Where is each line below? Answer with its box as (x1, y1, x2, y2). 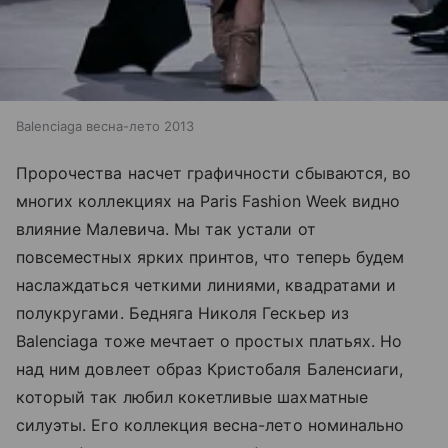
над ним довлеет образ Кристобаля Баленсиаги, (16, 359, 404, 380)
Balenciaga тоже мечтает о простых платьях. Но (16, 331, 403, 352)
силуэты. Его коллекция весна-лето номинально (16, 415, 405, 436)
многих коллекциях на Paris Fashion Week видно (16, 191, 401, 212)
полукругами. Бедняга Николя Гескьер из (16, 303, 349, 324)
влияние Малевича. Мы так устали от (16, 219, 316, 240)
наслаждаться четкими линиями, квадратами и (16, 275, 397, 296)
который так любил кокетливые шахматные (16, 387, 368, 408)
